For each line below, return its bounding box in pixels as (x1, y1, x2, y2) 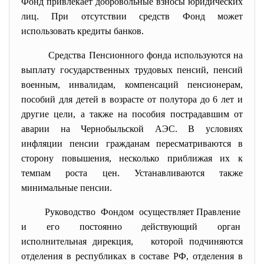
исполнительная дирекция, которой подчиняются (21, 236, 243, 246)
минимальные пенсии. (21, 183, 112, 193)
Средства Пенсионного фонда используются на (21, 50, 243, 60)
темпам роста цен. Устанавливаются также (21, 168, 243, 178)
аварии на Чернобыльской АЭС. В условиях (21, 124, 243, 134)
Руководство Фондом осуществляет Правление (21, 207, 243, 217)
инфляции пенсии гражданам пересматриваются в (21, 138, 243, 148)
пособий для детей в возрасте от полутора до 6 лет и (21, 94, 243, 104)
